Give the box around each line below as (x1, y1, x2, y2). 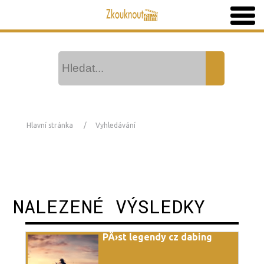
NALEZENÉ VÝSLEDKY (13, 193, 206, 219)
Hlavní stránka (26, 121, 73, 129)
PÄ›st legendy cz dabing (102, 232, 212, 242)
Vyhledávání (95, 121, 136, 129)
